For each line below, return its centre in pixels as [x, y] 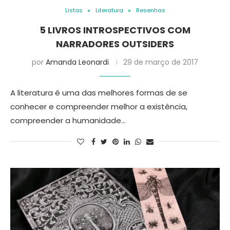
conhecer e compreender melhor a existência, [99, 107]
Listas [74, 10]
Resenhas [150, 10]
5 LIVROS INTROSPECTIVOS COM [115, 30]
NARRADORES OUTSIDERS [115, 44]
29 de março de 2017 [161, 62]
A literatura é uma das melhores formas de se [99, 93]
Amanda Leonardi [77, 62]
